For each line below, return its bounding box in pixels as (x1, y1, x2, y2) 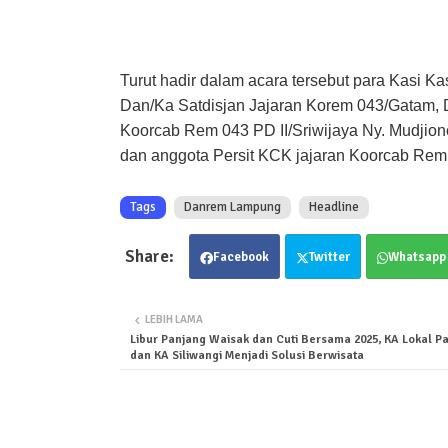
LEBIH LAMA (144, 313, 203, 327)
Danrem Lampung (183, 199, 281, 216)
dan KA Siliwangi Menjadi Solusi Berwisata (129, 348, 364, 364)
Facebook (212, 249, 269, 266)
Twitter (308, 249, 350, 266)
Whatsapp (387, 249, 446, 266)
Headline (308, 199, 359, 216)
